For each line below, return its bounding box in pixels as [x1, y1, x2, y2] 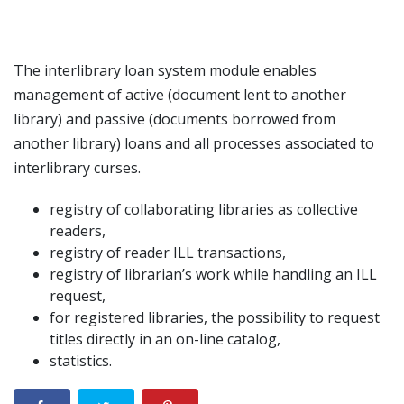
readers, [50, 221, 106, 241]
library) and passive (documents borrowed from [14, 109, 335, 129]
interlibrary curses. [14, 158, 141, 178]
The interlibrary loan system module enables [14, 60, 317, 80]
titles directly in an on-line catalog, [50, 329, 280, 349]
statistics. [50, 351, 112, 371]
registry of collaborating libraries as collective [50, 199, 358, 219]
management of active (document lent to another [14, 85, 346, 105]
